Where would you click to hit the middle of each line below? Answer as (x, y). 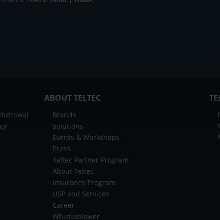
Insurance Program (84, 182)
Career (63, 205)
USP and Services (81, 193)
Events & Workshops (86, 137)
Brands (64, 114)
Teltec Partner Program (90, 160)
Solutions (68, 126)
